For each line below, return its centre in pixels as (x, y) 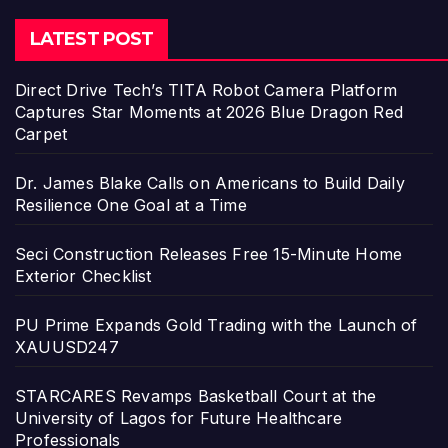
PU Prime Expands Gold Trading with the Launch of (216, 325)
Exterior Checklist (83, 276)
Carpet (41, 134)
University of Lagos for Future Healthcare (179, 418)
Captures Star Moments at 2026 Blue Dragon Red (209, 112)
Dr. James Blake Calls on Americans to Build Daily (210, 183)
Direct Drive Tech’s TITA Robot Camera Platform (206, 90)
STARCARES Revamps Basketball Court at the (196, 396)
